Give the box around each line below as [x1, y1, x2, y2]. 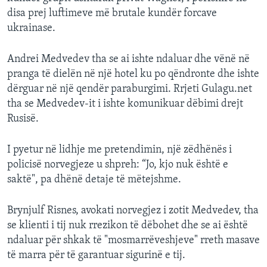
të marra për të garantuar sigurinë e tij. [7, 250, 185, 262]
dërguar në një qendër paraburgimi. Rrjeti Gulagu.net [7, 83, 252, 95]
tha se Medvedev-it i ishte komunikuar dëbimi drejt [7, 98, 243, 110]
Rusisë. [7, 113, 39, 125]
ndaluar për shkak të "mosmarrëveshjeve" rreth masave [7, 235, 260, 247]
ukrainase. [7, 23, 55, 35]
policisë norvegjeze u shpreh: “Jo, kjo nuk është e [7, 159, 228, 171]
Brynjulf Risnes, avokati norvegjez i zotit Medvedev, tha [7, 205, 259, 217]
